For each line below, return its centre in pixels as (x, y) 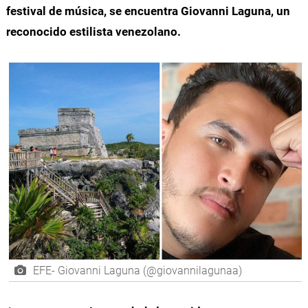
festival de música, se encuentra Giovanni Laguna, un (148, 11)
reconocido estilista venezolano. (93, 31)
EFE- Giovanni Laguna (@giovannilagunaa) (137, 270)
